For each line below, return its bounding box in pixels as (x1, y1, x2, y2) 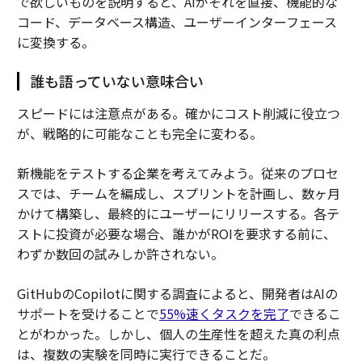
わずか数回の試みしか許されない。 (16, 244, 224, 263)
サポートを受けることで (16, 304, 159, 323)
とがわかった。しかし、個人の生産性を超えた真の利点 (16, 324, 340, 343)
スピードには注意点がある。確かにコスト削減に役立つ (16, 103, 340, 123)
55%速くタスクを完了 (158, 304, 289, 323)
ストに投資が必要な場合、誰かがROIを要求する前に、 (16, 224, 336, 243)
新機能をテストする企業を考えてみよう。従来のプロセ (16, 163, 339, 183)
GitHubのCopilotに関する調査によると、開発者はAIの (16, 284, 338, 303)
